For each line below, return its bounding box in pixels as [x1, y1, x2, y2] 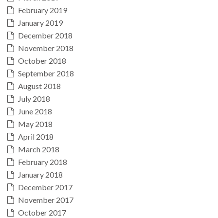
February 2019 [18, 5, 67, 15]
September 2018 [18, 68, 74, 78]
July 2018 [18, 93, 50, 103]
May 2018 [18, 119, 53, 128]
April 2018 [18, 131, 54, 141]
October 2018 [18, 55, 66, 65]
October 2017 [18, 207, 66, 217]
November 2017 [18, 195, 73, 204]
